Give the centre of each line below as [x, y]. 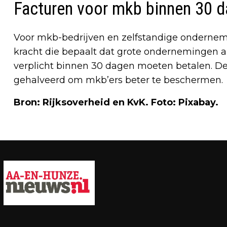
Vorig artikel [44, 145]
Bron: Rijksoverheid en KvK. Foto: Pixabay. [116, 102]
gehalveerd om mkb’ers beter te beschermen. [118, 80]
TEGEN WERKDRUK [61, 176]
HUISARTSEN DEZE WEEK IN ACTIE [101, 160]
